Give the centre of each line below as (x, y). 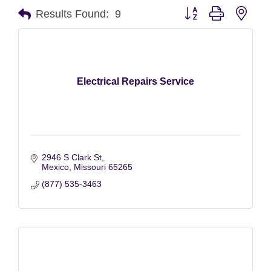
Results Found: (72, 14)
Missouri (90, 167)
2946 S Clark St (71, 157)
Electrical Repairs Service (135, 81)
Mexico (55, 167)
